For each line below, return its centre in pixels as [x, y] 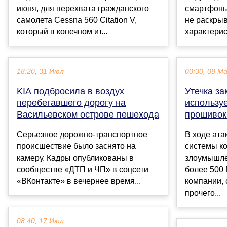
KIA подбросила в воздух [70, 91]
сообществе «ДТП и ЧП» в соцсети [83, 170]
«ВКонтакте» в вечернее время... [79, 181]
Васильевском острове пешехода [88, 115]
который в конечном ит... [62, 32]
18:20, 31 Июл [40, 72]
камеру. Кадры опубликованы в [75, 158]
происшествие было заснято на [76, 146]
